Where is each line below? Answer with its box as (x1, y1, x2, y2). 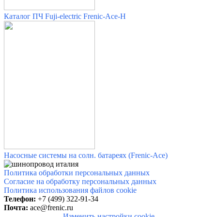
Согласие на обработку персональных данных (4, 177, 156, 186)
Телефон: (4, 195, 36, 203)
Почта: (4, 203, 28, 212)
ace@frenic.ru (30, 203, 73, 212)
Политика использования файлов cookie (4, 186, 137, 195)
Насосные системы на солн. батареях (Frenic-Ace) (4, 151, 168, 160)
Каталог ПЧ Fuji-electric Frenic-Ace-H (4, 12, 126, 21)
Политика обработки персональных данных (4, 169, 150, 177)
